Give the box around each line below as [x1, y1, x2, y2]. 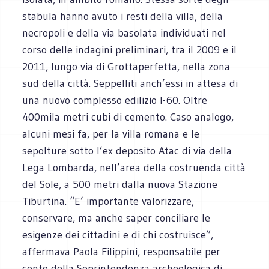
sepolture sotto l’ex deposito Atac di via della [22, 144, 232, 157]
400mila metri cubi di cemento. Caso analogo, [22, 110, 234, 124]
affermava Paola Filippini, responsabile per [22, 244, 221, 258]
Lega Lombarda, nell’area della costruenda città [22, 160, 246, 174]
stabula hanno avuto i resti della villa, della [22, 9, 223, 23]
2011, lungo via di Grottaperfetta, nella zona [22, 59, 231, 73]
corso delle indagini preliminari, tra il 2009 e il [22, 43, 237, 56]
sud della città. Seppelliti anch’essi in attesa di [22, 76, 238, 90]
